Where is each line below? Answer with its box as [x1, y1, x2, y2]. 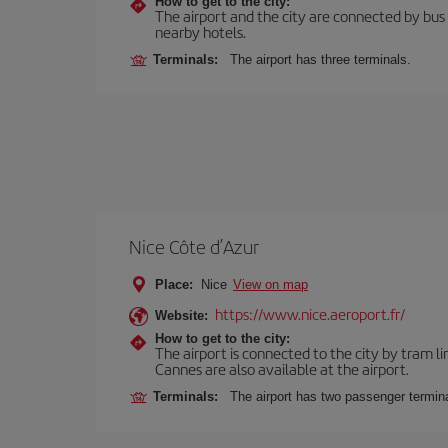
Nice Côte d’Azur [129, 233, 259, 260]
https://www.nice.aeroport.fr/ [215, 303, 405, 324]
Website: [155, 308, 208, 323]
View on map [233, 277, 308, 292]
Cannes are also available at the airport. [155, 358, 409, 379]
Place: [155, 277, 193, 292]
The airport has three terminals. [230, 52, 411, 67]
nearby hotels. [155, 21, 246, 42]
